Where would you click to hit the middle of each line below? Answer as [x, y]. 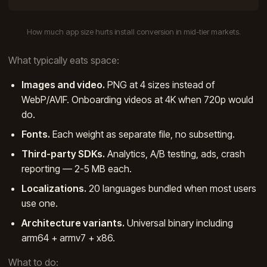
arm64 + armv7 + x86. [69, 237]
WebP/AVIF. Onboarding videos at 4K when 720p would [138, 99]
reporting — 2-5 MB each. [77, 168]
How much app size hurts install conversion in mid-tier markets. [133, 32]
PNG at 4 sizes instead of [160, 84]
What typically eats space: [64, 60]
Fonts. [36, 134]
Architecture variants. [73, 223]
